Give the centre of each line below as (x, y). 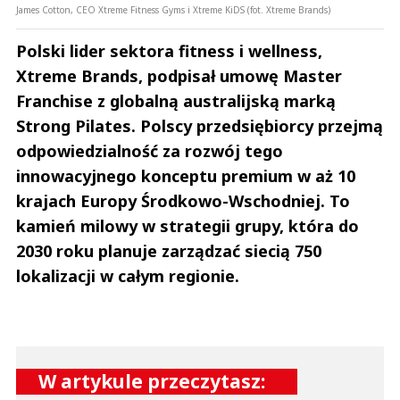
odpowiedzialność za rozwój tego (150, 150)
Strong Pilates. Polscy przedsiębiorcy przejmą (200, 125)
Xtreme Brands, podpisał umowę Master (179, 75)
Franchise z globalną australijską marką (176, 100)
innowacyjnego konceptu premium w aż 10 (186, 175)
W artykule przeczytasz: (152, 381)
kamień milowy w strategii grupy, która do (187, 225)
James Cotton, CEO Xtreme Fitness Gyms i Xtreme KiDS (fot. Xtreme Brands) (173, 9)
